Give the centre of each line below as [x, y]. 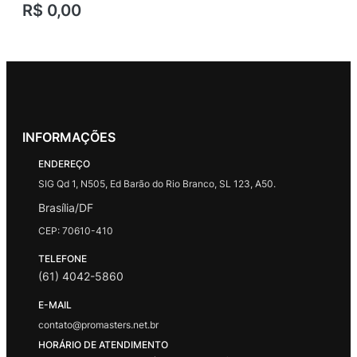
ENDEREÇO [64, 164]
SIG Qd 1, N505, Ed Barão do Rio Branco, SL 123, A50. [157, 184]
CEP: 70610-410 [76, 231]
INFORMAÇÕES [69, 137]
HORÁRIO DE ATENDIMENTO [103, 345]
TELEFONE [63, 259]
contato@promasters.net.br [98, 325]
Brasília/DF [66, 208]
